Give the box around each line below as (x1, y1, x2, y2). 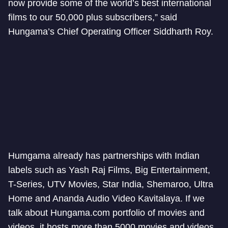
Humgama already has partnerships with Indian (8, 151, 199, 161)
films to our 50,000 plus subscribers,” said (8, 12, 177, 22)
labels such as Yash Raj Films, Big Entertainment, (8, 165, 210, 175)
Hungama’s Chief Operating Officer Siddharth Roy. (8, 26, 213, 37)
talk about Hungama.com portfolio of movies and (8, 208, 205, 218)
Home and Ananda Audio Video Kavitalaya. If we (8, 193, 205, 204)
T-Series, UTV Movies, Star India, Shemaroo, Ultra (8, 179, 213, 189)
